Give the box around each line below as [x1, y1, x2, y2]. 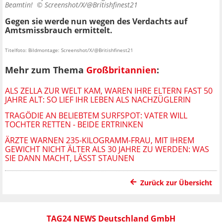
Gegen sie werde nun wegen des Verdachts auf [5, 16, 187, 27]
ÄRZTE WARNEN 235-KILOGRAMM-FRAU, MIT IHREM [5, 134, 194, 146]
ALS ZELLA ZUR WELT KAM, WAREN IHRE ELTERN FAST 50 [5, 85, 213, 96]
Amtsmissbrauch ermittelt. [5, 25, 112, 36]
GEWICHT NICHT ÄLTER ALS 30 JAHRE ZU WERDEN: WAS [5, 143, 209, 155]
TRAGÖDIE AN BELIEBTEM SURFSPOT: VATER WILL [5, 110, 187, 121]
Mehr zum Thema [5, 63, 86, 76]
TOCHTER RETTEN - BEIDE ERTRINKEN [5, 118, 143, 130]
